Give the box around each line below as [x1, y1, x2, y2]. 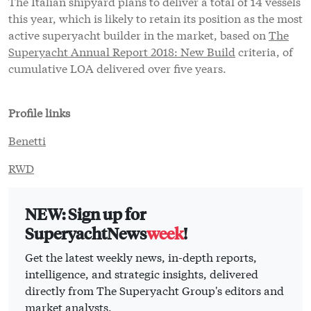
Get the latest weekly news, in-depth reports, [25, 249, 257, 265]
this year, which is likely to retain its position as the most [8, 10, 303, 26]
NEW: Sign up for [25, 203, 146, 224]
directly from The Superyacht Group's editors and [25, 282, 284, 299]
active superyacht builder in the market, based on [8, 26, 269, 43]
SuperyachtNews [25, 223, 146, 244]
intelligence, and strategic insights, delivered [25, 265, 258, 282]
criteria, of [235, 43, 293, 60]
